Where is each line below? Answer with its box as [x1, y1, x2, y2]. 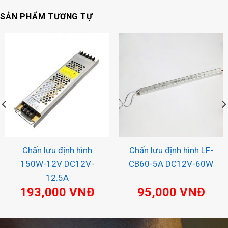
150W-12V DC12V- [20, 159, 94, 169]
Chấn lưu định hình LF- [129, 145, 213, 156]
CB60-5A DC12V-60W [129, 159, 213, 169]
